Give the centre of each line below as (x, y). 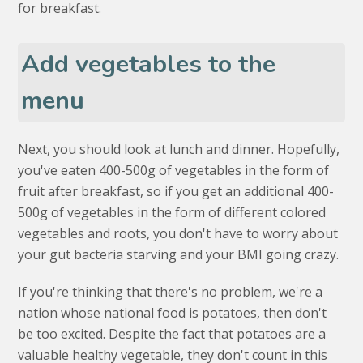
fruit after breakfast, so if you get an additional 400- (176, 192)
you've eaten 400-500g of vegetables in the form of (174, 171)
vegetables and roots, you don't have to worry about (178, 234)
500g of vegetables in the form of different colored (172, 213)
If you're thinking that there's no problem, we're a (171, 292)
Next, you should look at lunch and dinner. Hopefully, (179, 149)
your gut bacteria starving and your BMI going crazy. (179, 255)
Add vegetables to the (149, 64)
